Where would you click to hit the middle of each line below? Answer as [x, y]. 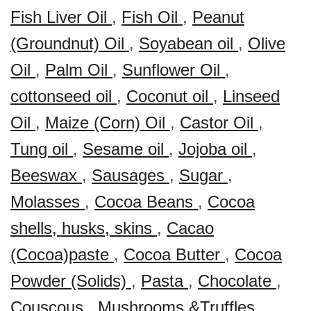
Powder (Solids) [71, 281]
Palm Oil [79, 70]
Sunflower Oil [174, 70]
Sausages [131, 175]
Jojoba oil [215, 149]
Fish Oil [152, 17]
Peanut [218, 17]
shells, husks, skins [84, 228]
